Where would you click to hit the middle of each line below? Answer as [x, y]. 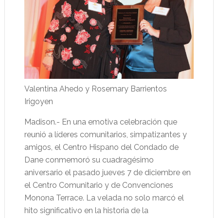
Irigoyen [38, 102]
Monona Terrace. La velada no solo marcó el [104, 198]
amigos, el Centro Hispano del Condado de [101, 147]
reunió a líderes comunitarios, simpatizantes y [105, 135]
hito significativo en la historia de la [86, 211]
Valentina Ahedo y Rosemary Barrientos [95, 89]
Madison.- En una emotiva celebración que [100, 122]
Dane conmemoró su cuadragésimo [89, 160]
